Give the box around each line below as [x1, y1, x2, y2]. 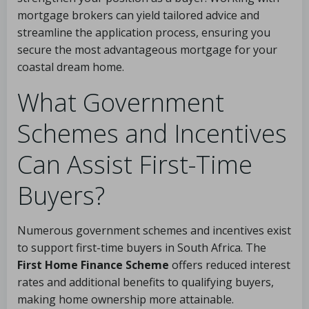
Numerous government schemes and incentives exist [17, 223, 291, 238]
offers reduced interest [169, 257, 290, 272]
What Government [17, 86, 224, 119]
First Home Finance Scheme [17, 257, 169, 272]
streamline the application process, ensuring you [17, 25, 270, 40]
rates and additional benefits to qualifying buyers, [17, 275, 274, 290]
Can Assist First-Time [17, 148, 252, 181]
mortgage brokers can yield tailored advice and [17, 8, 259, 23]
